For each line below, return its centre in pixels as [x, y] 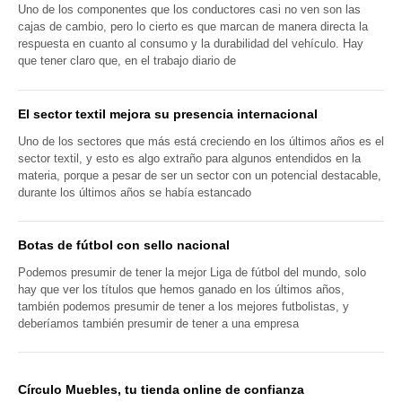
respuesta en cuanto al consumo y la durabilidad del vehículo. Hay [191, 44]
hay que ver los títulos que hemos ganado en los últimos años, [181, 289]
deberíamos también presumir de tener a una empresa [158, 323]
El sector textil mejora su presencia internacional [168, 114]
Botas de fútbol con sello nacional [124, 245]
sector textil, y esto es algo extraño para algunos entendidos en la [189, 158]
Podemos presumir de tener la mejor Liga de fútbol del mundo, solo [192, 272]
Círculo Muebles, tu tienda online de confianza [161, 390]
